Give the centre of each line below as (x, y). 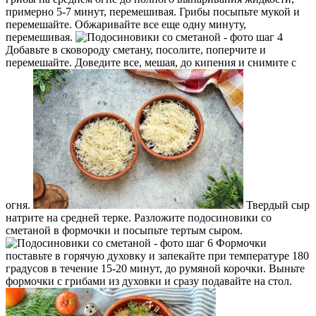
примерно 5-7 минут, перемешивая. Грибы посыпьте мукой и (153, 12)
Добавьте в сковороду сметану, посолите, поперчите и (136, 50)
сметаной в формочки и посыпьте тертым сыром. (124, 231)
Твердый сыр (276, 205)
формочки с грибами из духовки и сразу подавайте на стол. (149, 281)
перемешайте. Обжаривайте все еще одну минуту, (126, 25)
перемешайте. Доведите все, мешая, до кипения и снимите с (151, 63)
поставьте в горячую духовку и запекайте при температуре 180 (157, 256)
